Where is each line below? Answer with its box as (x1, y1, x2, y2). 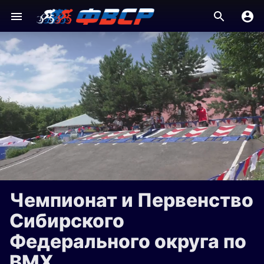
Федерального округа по (9, 230, 246, 253)
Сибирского (9, 209, 124, 232)
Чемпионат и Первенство (9, 189, 253, 212)
